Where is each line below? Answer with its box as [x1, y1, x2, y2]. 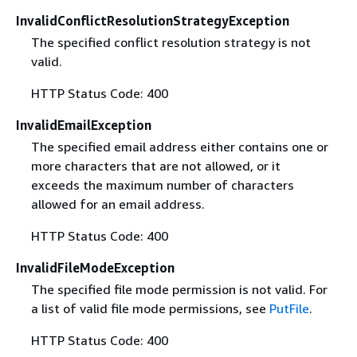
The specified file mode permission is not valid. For [30, 280, 328, 297]
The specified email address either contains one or [30, 138, 328, 155]
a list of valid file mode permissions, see [30, 300, 269, 316]
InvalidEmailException [16, 116, 151, 133]
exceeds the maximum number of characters [30, 176, 294, 193]
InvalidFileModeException [16, 259, 175, 276]
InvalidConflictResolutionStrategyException [16, 12, 289, 29]
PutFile [269, 300, 309, 316]
